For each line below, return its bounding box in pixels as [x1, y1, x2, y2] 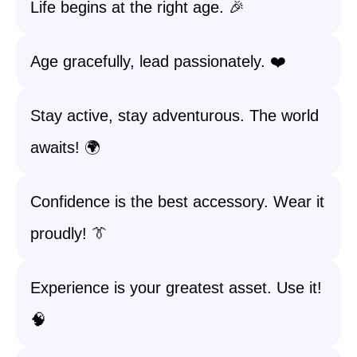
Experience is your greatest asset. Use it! [30, 279, 322, 296]
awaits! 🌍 [30, 139, 100, 156]
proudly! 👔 [30, 225, 108, 242]
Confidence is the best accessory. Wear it [30, 193, 324, 210]
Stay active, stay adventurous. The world [30, 107, 319, 124]
